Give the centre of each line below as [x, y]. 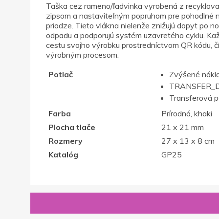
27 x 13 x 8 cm [188, 141]
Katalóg [63, 154]
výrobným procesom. [82, 55]
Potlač [60, 74]
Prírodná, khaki [186, 113]
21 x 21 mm [182, 127]
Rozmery [65, 141]
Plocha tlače [72, 127]
